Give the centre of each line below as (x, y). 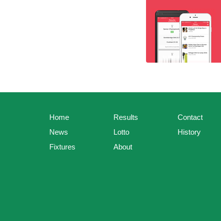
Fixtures (62, 147)
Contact (190, 117)
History (189, 132)
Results (126, 117)
